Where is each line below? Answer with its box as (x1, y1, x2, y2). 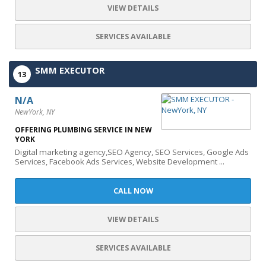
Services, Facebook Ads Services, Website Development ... (15, 156, 224, 167)
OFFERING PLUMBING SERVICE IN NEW (15, 125, 152, 135)
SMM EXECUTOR (35, 64, 104, 76)
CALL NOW (113, 186, 153, 196)
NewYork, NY (15, 107, 55, 117)
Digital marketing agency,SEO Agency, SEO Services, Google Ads (15, 147, 249, 157)
